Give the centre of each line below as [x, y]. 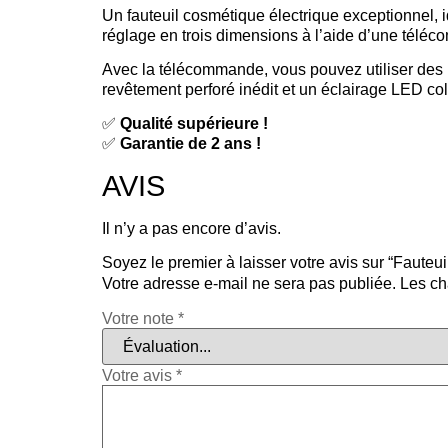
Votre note [140, 319]
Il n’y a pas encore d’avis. [191, 228]
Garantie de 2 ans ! [190, 144]
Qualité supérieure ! [194, 124]
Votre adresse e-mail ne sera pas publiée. [249, 284]
